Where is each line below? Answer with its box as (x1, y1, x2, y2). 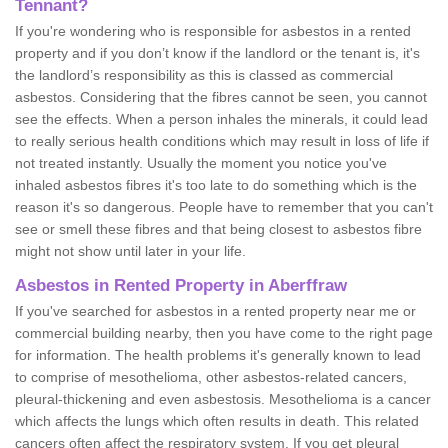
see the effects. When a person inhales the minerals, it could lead (15, 110, 428, 127)
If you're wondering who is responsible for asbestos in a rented (15, 22, 411, 39)
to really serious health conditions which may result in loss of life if (15, 132, 429, 149)
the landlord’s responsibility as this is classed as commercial (15, 66, 393, 83)
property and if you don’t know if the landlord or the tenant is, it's (15, 44, 420, 61)
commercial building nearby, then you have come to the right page (15, 324, 433, 341)
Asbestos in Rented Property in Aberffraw (15, 275, 347, 295)
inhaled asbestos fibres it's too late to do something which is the (15, 176, 417, 193)
